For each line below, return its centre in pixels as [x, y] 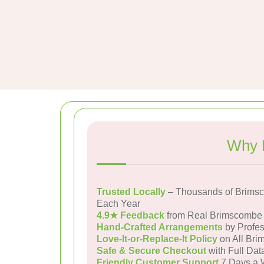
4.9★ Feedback [131, 215]
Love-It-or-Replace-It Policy [157, 239]
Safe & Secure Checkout [151, 251]
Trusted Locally [131, 192]
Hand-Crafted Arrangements [160, 227]
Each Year [118, 204]
